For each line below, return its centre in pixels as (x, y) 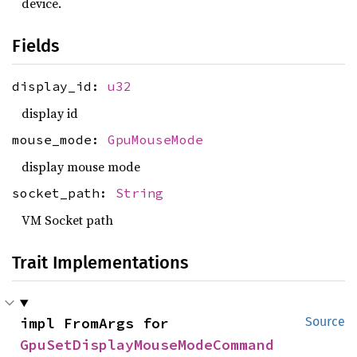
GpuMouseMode (155, 140)
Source (325, 321)
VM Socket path (67, 220)
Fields (35, 46)
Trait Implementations (100, 262)
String (139, 193)
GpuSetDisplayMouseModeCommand (147, 344)
